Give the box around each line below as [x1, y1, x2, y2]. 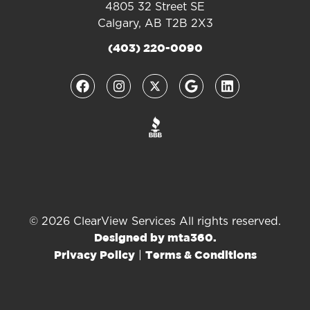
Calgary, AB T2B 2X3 [97, 17, 213, 29]
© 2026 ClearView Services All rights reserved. [29, 215, 281, 227]
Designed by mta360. [93, 232, 217, 244]
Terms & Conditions [145, 250, 257, 261]
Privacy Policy [53, 250, 135, 261]
